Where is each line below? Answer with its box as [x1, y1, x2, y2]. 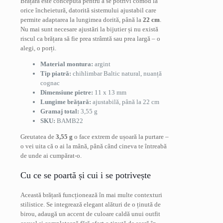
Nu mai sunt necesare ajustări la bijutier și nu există [20, 25, 158, 33]
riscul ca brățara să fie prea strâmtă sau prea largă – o [20, 34, 160, 42]
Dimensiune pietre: [40, 88, 93, 96]
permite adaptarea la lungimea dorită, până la [20, 15, 143, 23]
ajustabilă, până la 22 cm [91, 98, 159, 106]
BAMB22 [55, 116, 83, 124]
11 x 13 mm [93, 88, 126, 96]
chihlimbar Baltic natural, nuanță [71, 69, 162, 77]
